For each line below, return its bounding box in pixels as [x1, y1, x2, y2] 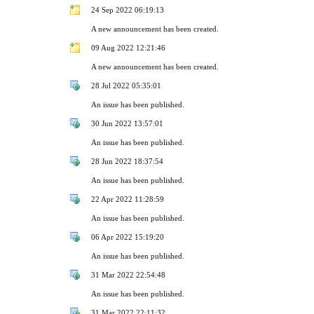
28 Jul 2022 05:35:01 [91, 81, 161, 90]
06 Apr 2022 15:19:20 [91, 232, 164, 241]
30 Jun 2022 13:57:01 [91, 118, 163, 128]
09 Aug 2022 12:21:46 [91, 43, 165, 52]
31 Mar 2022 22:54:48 [91, 270, 165, 279]
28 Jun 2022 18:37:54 [91, 156, 163, 165]
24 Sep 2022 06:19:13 [91, 5, 164, 14]
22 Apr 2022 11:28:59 [91, 194, 164, 203]
